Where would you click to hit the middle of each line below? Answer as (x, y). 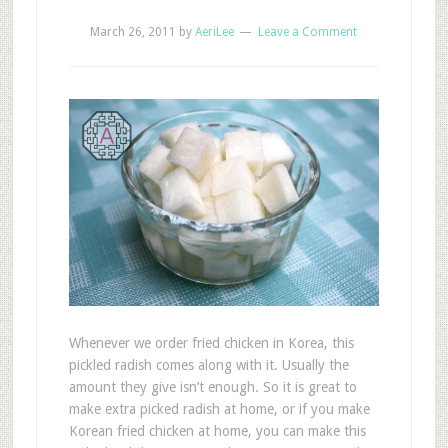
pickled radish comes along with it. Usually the (208, 364)
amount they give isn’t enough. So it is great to (212, 386)
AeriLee (215, 32)
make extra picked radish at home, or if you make (219, 408)
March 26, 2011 (133, 32)
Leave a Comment (308, 32)
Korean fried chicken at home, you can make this (217, 430)
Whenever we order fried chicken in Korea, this (211, 342)
